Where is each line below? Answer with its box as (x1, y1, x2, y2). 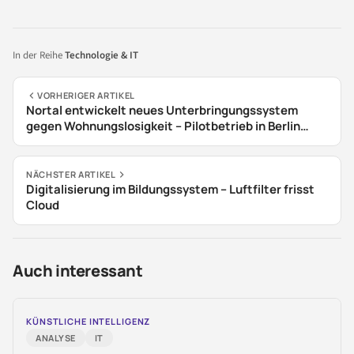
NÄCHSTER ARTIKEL (26, 168, 116, 180)
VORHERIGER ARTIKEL (37, 88, 135, 101)
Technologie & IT (65, 47, 138, 62)
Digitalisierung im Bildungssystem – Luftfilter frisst (26, 180, 314, 198)
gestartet (26, 133, 82, 150)
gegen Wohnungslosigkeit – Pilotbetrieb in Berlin (26, 117, 300, 134)
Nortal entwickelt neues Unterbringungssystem (26, 101, 298, 119)
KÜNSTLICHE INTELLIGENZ (26, 314, 151, 327)
